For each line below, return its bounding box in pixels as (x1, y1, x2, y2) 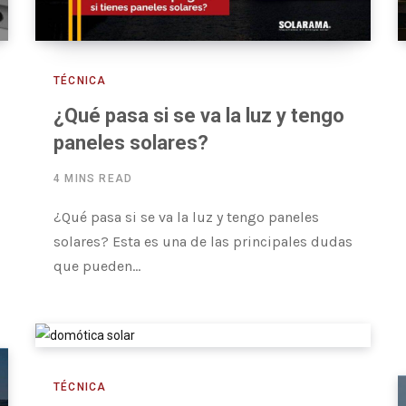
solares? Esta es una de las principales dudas (53, 233, 353, 251)
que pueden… (53, 257, 140, 275)
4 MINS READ (53, 172, 133, 186)
